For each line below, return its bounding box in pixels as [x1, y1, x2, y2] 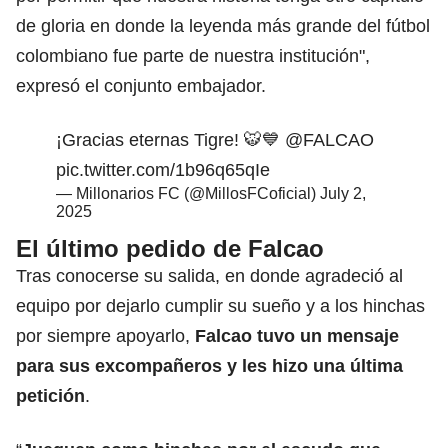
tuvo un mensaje [257, 326, 399, 346]
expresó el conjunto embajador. [16, 76, 266, 96]
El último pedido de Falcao [16, 235, 324, 262]
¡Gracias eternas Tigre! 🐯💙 [56, 130, 285, 150]
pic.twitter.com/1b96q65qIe [56, 160, 270, 180]
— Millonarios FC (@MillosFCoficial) [56, 185, 320, 202]
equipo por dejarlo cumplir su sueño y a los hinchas [16, 296, 425, 316]
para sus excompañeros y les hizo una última [16, 356, 403, 376]
